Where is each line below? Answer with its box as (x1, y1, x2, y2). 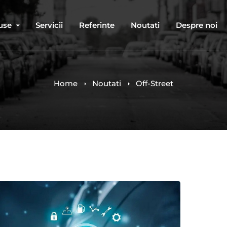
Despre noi (176, 20, 217, 30)
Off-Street (136, 79, 173, 88)
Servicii (35, 20, 63, 30)
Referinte (79, 20, 115, 30)
